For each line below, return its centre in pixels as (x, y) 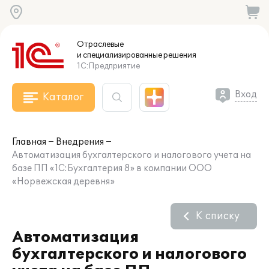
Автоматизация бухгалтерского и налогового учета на (131, 155)
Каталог (63, 97)
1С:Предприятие (108, 66)
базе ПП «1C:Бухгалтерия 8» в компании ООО (112, 168)
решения (179, 55)
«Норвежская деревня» (63, 182)
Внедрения (80, 142)
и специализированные (119, 55)
